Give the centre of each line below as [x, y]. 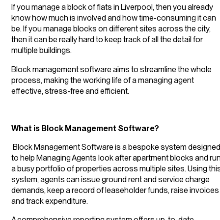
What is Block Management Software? [85, 128]
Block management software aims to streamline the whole [111, 69]
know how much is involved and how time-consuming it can [114, 18]
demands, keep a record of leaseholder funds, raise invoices [115, 190]
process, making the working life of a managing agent [103, 80]
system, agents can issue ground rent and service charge [110, 179]
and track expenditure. [50, 201]
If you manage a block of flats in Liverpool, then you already [112, 7]
